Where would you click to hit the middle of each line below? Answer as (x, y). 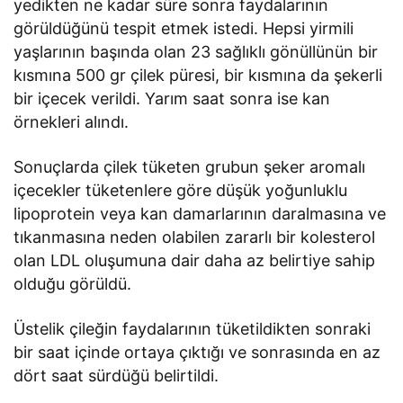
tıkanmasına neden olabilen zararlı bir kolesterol (195, 237)
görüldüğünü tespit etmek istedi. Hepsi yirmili (184, 29)
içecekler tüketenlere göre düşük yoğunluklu (181, 191)
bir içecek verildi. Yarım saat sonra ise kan (172, 99)
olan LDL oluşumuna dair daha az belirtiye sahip (195, 261)
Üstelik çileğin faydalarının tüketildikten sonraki (193, 329)
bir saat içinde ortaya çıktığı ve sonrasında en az (197, 353)
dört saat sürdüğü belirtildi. (116, 376)
